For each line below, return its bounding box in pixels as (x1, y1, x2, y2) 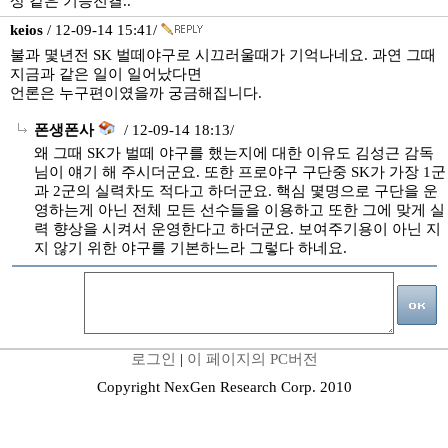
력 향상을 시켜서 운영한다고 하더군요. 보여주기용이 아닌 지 (34, 221, 441, 237)
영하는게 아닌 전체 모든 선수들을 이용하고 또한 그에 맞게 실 (34, 202, 445, 218)
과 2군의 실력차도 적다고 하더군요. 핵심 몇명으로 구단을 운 (34, 183, 438, 199)
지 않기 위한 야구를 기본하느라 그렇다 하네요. (34, 240, 347, 256)
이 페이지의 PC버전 (186, 351, 318, 367)
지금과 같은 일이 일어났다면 (10, 66, 202, 82)
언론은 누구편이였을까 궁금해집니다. (10, 85, 262, 101)
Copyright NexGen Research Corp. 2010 (96, 379, 352, 395)
